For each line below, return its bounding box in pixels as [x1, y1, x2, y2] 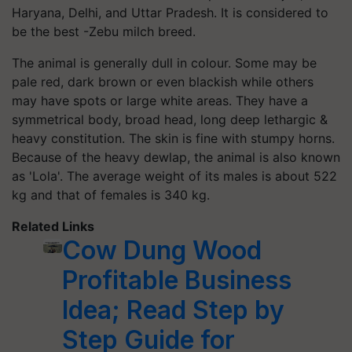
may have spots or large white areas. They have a [12, 92, 308, 108]
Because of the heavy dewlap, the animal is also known [12, 148, 340, 165]
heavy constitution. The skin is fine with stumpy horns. [12, 130, 335, 146]
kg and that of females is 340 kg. [12, 186, 210, 203]
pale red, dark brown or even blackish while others [12, 73, 313, 90]
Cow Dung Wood [61, 234, 262, 266]
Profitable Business [61, 264, 291, 295]
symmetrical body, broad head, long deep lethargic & [12, 111, 328, 127]
